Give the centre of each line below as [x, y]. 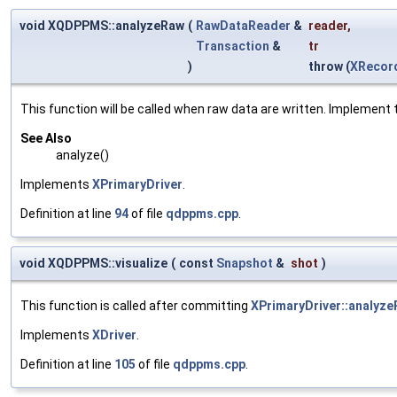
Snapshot [245, 264]
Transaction [233, 47]
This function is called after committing [136, 306]
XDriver [114, 335]
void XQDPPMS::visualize [93, 264]
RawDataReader [243, 26]
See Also [46, 139]
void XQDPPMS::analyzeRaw [102, 26]
